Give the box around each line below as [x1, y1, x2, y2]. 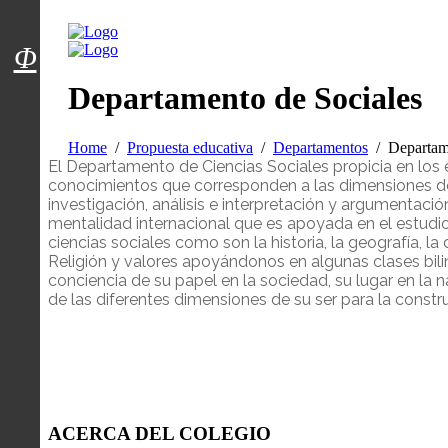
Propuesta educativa [127, 138, 253, 156]
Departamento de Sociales [68, 80, 422, 117]
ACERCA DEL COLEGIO [48, 422, 271, 444]
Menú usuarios [23, 23, 184, 50]
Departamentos [273, 138, 368, 156]
